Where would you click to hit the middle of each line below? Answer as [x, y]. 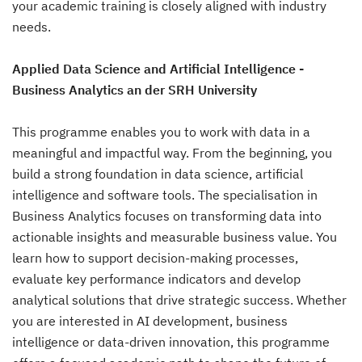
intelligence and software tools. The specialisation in [165, 195]
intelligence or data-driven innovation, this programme [171, 342]
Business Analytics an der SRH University [135, 90]
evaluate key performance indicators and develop [156, 279]
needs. [32, 27]
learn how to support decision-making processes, [155, 258]
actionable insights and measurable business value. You [175, 237]
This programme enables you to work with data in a [161, 132]
